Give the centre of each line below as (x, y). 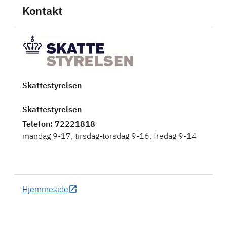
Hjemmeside (45, 189)
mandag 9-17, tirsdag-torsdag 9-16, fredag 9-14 (109, 136)
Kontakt (42, 10)
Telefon (36, 123)
